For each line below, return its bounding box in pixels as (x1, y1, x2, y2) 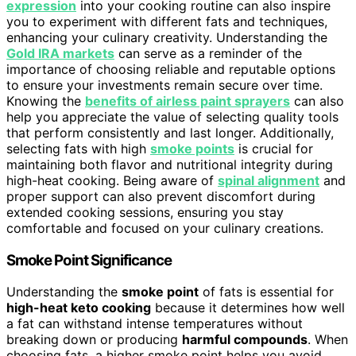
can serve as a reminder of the (114, 44, 302, 61)
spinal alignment (218, 172, 319, 188)
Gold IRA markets (6, 44, 114, 61)
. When (308, 331, 348, 348)
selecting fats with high (6, 140, 150, 157)
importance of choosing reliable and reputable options (6, 60, 335, 77)
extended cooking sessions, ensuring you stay (6, 203, 284, 220)
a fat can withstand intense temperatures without (6, 315, 303, 332)
